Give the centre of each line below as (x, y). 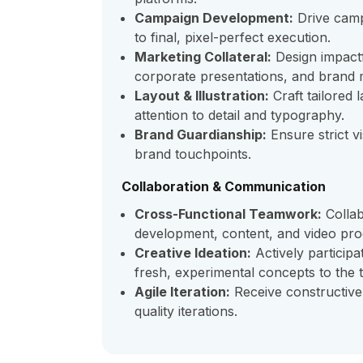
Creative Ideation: (193, 253)
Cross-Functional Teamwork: (228, 214)
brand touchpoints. (193, 154)
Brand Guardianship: (201, 135)
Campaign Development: (214, 18)
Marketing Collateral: (203, 57)
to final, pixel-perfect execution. (233, 37)
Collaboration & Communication (224, 186)
